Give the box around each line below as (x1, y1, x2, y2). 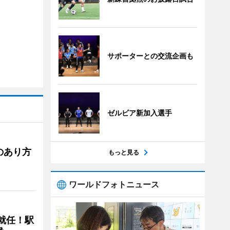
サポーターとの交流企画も (107, 51, 194, 60)
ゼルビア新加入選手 (107, 108, 172, 117)
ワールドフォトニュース (68, 179, 159, 189)
